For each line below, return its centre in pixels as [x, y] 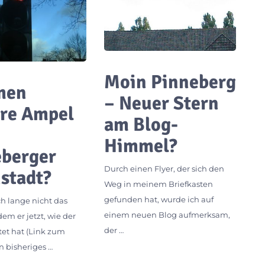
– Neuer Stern [161, 104]
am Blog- [141, 125]
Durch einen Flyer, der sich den [164, 169]
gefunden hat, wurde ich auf [159, 200]
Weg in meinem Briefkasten [158, 184]
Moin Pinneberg [170, 82]
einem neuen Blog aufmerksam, [167, 215]
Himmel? [140, 146]
